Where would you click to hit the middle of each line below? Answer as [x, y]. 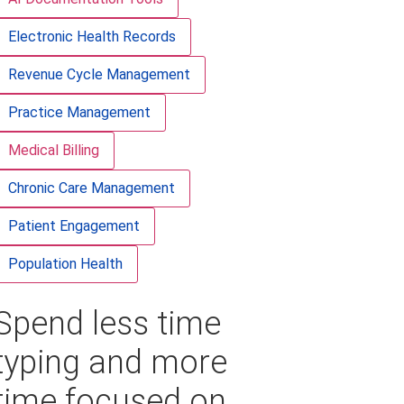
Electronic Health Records [92, 37]
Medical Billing [53, 150]
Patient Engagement [73, 226]
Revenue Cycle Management [99, 74]
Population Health [65, 264]
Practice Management [79, 112]
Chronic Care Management [91, 188]
